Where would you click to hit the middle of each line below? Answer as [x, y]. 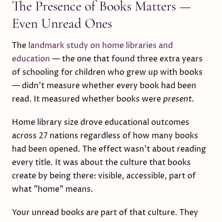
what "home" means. [53, 189]
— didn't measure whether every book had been [104, 86]
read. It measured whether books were [87, 99]
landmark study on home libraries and [101, 46]
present [177, 99]
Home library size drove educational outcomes [101, 122]
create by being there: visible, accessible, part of [104, 176]
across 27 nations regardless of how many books [105, 136]
